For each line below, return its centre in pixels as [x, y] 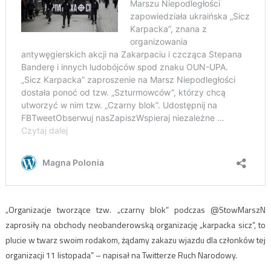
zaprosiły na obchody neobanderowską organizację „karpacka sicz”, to [135, 225]
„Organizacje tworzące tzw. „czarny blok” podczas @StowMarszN [135, 210]
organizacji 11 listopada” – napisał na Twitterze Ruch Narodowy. [121, 255]
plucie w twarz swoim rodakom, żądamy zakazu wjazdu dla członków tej [135, 240]
